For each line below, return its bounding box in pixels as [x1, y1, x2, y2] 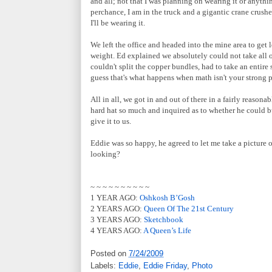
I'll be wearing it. [90, 18, 145, 27]
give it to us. [90, 116, 131, 126]
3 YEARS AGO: [90, 214, 144, 224]
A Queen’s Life [143, 225, 191, 235]
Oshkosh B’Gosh [140, 192, 195, 202]
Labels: [90, 261, 118, 271]
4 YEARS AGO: [90, 225, 143, 235]
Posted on [90, 249, 129, 259]
